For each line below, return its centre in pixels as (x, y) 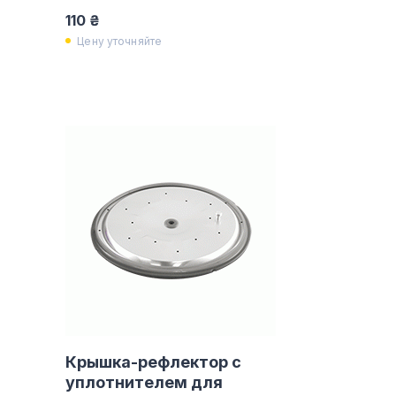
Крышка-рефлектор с (154, 362)
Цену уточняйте (120, 41)
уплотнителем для (145, 382)
